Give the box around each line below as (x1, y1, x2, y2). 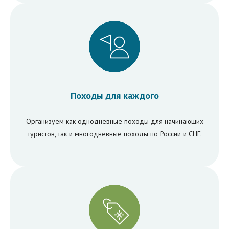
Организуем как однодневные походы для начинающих (26, 116, 203, 126)
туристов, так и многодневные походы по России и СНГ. (27, 129, 202, 139)
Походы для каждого (70, 89, 159, 101)
